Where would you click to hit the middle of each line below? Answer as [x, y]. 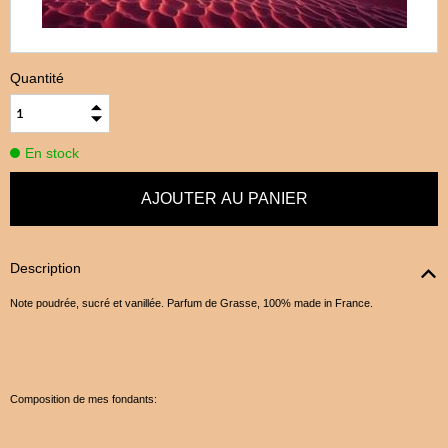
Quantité [39, 78]
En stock [52, 153]
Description [45, 267]
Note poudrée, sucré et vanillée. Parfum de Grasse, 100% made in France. [191, 302]
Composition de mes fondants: [83, 398]
